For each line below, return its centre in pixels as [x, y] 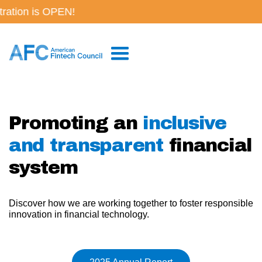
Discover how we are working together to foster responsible [131, 203]
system [43, 168]
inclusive [185, 123]
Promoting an [76, 123]
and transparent [86, 145]
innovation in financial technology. [79, 214]
